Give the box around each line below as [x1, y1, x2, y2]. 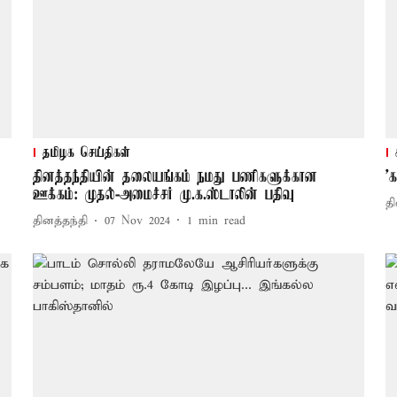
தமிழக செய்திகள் [42, 144, 130, 161]
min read [198, 214, 245, 230]
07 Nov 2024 [104, 214, 170, 230]
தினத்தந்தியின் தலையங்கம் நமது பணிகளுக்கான [32, 167, 317, 186]
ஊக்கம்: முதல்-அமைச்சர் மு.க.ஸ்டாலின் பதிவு [32, 185, 294, 204]
